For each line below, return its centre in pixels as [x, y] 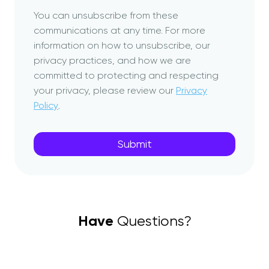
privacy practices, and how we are [112, 60]
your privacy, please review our [105, 90]
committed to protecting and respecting [126, 75]
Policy [46, 105]
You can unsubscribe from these [106, 15]
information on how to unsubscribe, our [122, 45]
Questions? [152, 221]
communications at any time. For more [119, 30]
